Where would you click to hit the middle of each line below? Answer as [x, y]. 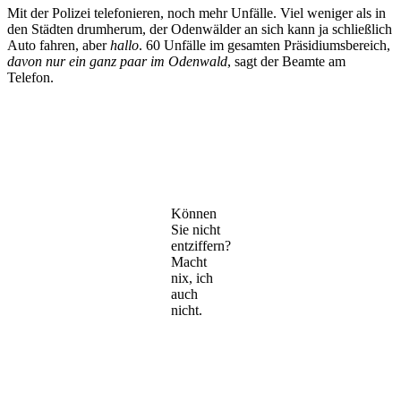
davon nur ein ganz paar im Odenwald [117, 61]
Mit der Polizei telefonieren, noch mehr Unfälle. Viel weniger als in [196, 13]
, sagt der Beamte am [286, 61]
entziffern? [200, 245]
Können [193, 213]
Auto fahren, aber [59, 45]
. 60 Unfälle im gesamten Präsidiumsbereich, [264, 45]
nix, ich [192, 277]
